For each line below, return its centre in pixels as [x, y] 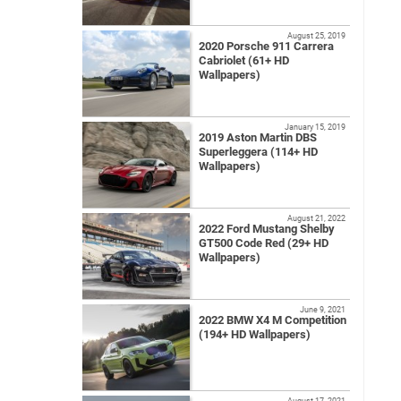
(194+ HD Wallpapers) [255, 334]
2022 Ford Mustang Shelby [267, 228]
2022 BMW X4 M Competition [273, 320]
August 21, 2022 [316, 218]
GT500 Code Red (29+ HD [264, 243]
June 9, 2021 [323, 309]
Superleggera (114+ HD [258, 151]
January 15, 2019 [315, 126]
